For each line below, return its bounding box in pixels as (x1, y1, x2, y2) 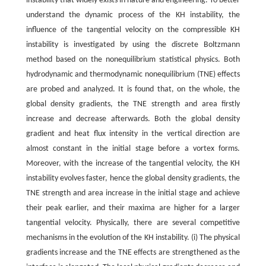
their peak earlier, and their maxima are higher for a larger (26, 203, 240, 213)
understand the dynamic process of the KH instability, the (26, 10, 240, 20)
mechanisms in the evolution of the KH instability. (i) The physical (26, 233, 240, 242)
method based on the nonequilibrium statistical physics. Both (26, 55, 240, 64)
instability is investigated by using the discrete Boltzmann (26, 40, 240, 49)
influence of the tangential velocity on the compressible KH (26, 25, 240, 34)
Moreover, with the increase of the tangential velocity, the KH (26, 159, 240, 168)
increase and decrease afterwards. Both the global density (26, 114, 240, 123)
